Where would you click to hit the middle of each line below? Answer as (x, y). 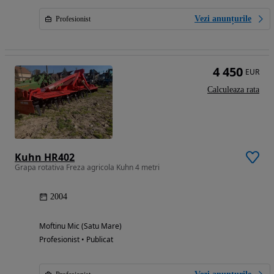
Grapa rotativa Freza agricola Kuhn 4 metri (87, 168)
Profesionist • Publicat (76, 240)
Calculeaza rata (233, 90)
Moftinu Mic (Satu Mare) (80, 226)
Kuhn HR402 (45, 157)
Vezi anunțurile (223, 19)
